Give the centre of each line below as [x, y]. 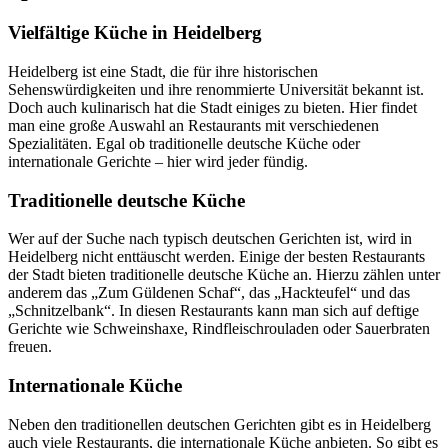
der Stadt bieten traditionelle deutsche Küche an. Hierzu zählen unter [224, 275]
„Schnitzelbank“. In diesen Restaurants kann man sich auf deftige [213, 311]
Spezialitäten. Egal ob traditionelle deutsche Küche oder [184, 143]
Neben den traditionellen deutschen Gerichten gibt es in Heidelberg [219, 424]
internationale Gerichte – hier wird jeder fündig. [158, 161]
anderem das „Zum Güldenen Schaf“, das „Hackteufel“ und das [209, 293]
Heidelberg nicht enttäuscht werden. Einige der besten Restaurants [216, 257]
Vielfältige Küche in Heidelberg [135, 33]
